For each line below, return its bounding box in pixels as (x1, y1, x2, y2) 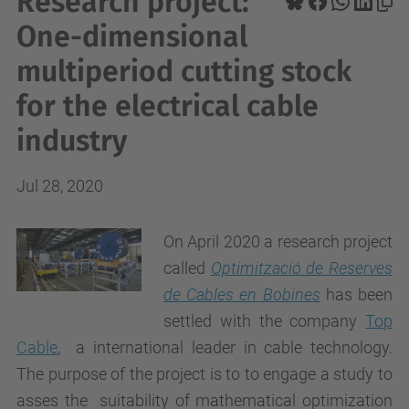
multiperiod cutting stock (16, 54, 351, 89)
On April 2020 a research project (163, 232, 393, 251)
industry (16, 123, 127, 158)
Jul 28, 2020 (16, 176, 103, 195)
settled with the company (163, 311, 365, 330)
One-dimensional (16, 19, 247, 54)
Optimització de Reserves (210, 258, 393, 278)
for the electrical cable (16, 89, 319, 123)
